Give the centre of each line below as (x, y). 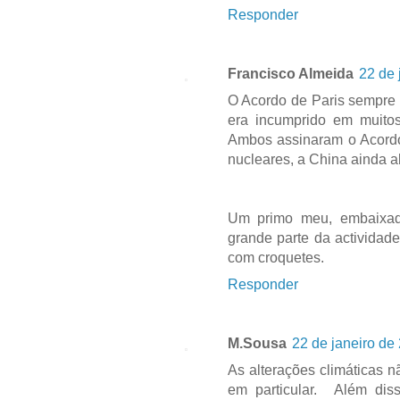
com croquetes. (275, 257)
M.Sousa (257, 343)
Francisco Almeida (290, 73)
